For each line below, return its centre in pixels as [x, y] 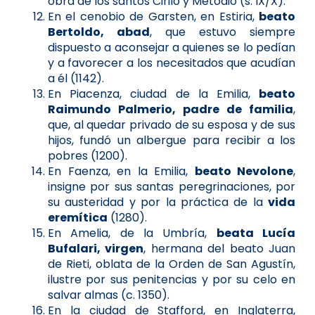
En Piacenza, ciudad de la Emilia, [153, 94]
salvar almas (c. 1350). [109, 295]
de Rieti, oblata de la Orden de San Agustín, [172, 264]
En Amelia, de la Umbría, [132, 233]
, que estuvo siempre [223, 32]
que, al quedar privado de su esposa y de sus [172, 124]
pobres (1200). [88, 155]
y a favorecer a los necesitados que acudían [172, 63]
